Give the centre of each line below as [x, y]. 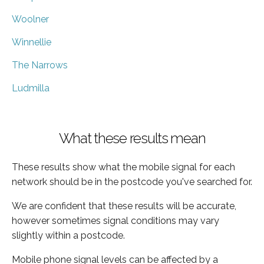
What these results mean [132, 138]
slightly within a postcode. [68, 235]
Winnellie [32, 42]
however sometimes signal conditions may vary [115, 220]
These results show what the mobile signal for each [123, 167]
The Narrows [40, 65]
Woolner [30, 19]
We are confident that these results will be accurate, [124, 206]
